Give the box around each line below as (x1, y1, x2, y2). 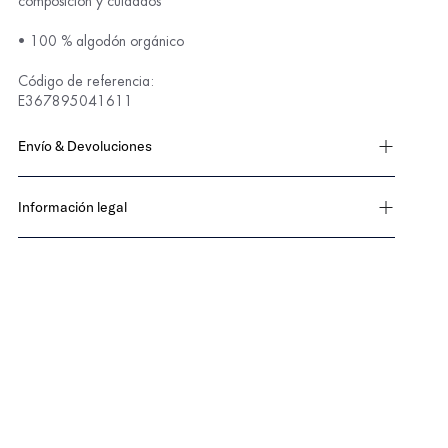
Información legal (18, 198, 128, 216)
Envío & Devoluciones (18, 137, 153, 155)
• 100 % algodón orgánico (18, 34, 185, 48)
